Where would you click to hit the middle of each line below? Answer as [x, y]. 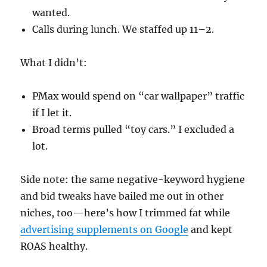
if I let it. [52, 112]
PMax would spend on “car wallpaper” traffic [139, 96]
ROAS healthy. [54, 246]
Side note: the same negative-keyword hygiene [133, 179]
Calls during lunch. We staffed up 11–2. [123, 29]
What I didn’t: [54, 62]
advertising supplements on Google [105, 229]
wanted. [51, 12]
